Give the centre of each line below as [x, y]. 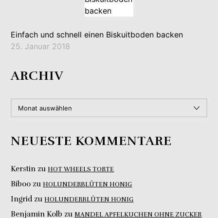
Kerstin [23, 169]
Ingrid [22, 199]
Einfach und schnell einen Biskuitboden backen [97, 35]
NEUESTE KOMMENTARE [91, 141]
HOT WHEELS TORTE [81, 169]
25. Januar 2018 [41, 46]
